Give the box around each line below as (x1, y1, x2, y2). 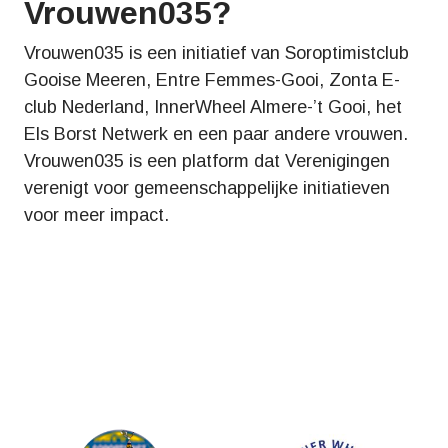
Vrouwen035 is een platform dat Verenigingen (24, 151, 390, 171)
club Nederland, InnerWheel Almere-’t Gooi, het (24, 97, 402, 117)
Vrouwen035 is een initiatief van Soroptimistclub (24, 43, 409, 63)
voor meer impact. (24, 205, 169, 225)
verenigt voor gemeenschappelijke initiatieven (24, 178, 390, 198)
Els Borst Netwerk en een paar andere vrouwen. (24, 124, 408, 144)
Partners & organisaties (41, 320, 407, 356)
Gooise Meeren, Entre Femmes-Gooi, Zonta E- (24, 70, 400, 90)
